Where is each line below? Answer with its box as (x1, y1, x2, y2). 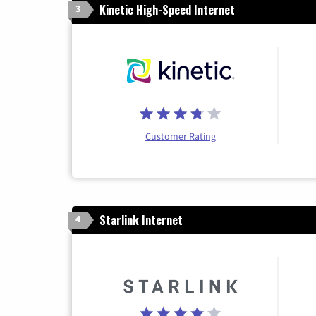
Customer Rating (145, 129, 216, 142)
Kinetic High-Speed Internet (99, 1, 235, 19)
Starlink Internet (99, 211, 183, 229)
